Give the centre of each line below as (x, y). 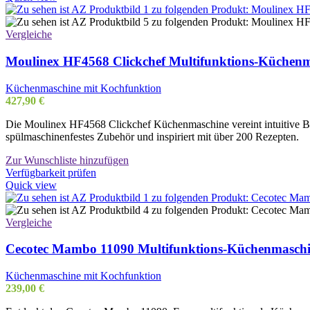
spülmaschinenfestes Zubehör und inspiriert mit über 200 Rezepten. (152, 136)
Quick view (31, 185)
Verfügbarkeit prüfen (51, 172)
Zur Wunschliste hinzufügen (67, 160)
